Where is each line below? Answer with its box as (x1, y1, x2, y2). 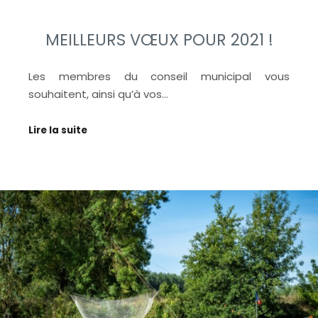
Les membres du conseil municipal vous (28, 68, 290, 84)
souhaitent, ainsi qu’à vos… (28, 86, 168, 102)
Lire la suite (28, 124, 87, 138)
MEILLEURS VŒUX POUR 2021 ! (45, 28, 273, 51)
